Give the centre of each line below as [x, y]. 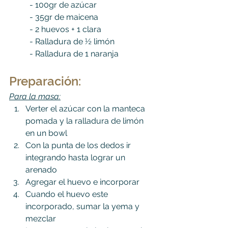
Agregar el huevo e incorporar [82, 182]
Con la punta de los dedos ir [79, 145]
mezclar [41, 218]
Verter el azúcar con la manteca [86, 108]
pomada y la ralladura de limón [85, 121]
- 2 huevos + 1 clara [65, 29]
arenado [41, 169]
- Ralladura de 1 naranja [74, 53]
